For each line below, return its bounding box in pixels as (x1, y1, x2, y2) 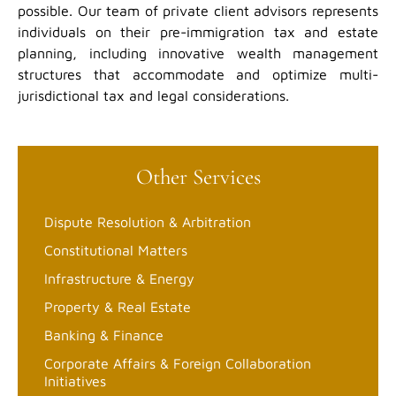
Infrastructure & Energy (44, 270, 194, 287)
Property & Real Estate (44, 299, 191, 316)
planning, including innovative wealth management (18, 45, 378, 62)
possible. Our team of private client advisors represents (18, 3, 378, 19)
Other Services (135, 164, 261, 191)
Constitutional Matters (44, 242, 187, 259)
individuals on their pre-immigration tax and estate (18, 24, 378, 41)
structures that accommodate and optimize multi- (18, 66, 378, 83)
